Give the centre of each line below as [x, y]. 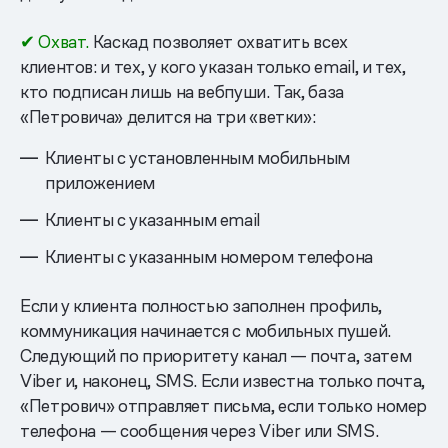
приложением [100, 182]
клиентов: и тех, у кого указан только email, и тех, [213, 66]
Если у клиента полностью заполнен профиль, [201, 305]
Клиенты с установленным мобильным [198, 157]
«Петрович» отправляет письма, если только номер [224, 405]
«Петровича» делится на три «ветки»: [168, 116]
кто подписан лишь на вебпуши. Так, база [182, 91]
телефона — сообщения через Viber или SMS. [199, 430]
